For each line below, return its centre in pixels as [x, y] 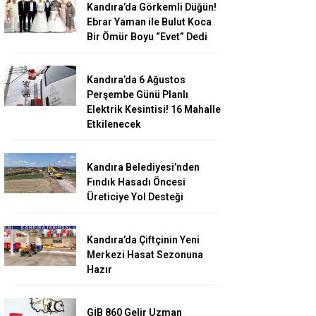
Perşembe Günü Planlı [138, 95]
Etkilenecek [114, 124]
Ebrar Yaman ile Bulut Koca [149, 22]
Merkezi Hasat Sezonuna [145, 255]
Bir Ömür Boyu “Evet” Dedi [147, 37]
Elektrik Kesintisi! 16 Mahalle [154, 110]
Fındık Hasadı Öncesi [136, 182]
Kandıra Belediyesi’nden [143, 168]
